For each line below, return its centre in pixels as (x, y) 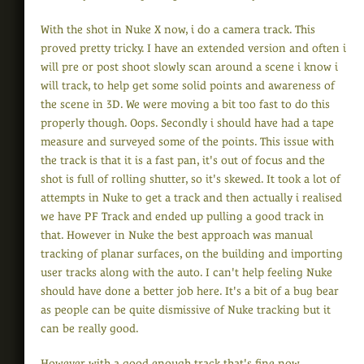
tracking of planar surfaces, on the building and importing (192, 254)
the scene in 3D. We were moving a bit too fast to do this (185, 104)
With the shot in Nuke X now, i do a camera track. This (178, 30)
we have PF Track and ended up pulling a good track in (182, 217)
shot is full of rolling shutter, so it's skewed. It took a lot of (191, 179)
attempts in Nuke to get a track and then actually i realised (191, 198)
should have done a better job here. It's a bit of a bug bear (190, 291)
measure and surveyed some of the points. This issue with (187, 142)
